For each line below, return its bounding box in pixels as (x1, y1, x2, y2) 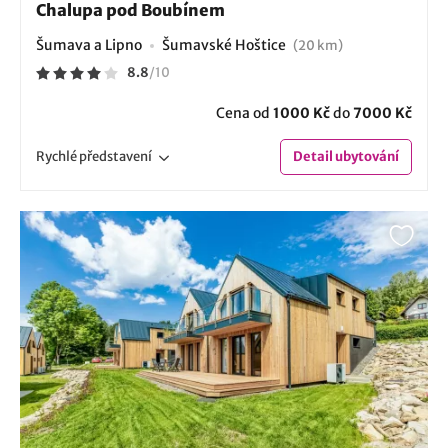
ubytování (333, 147, 399, 165)
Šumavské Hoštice (162, 35, 289, 54)
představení (79, 147, 152, 165)
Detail (293, 147, 333, 165)
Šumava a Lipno (36, 35, 142, 54)
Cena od (216, 103, 273, 122)
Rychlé (36, 147, 79, 165)
